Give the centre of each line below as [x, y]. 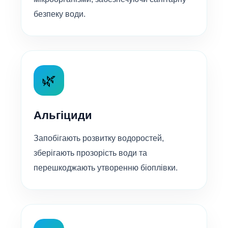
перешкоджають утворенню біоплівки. [106, 168]
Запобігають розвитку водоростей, [99, 138]
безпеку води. [60, 14]
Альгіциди [63, 116]
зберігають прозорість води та [90, 153]
